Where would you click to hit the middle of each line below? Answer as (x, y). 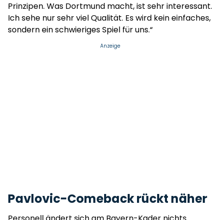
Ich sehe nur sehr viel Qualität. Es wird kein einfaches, (109, 18)
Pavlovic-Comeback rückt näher (109, 199)
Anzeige (110, 46)
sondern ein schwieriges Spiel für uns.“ (80, 30)
